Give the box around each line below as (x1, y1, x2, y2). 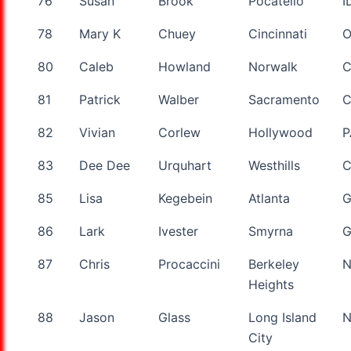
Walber (158, 91, 199, 107)
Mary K (79, 25, 121, 42)
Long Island (248, 309, 317, 325)
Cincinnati (248, 25, 307, 42)
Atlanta (248, 190, 290, 206)
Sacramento (248, 91, 320, 107)
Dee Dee (79, 157, 130, 173)
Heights (248, 276, 294, 292)
